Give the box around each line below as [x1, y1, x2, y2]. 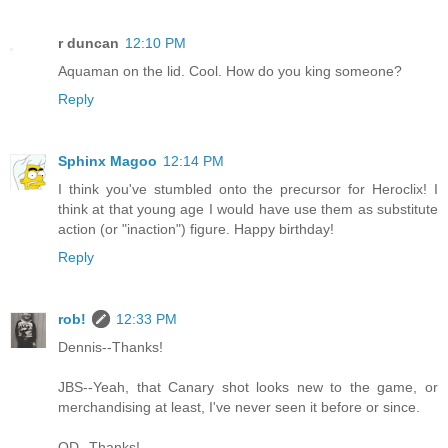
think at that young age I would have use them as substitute [58, 201, 438, 218]
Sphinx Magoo [58, 153, 157, 170]
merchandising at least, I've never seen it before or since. [58, 399, 420, 416]
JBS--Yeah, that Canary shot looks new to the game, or [58, 379, 438, 396]
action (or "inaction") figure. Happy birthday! [58, 221, 334, 238]
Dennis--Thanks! [58, 339, 163, 356]
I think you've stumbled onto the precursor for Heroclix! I [58, 181, 438, 198]
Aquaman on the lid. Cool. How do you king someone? [58, 63, 402, 80]
